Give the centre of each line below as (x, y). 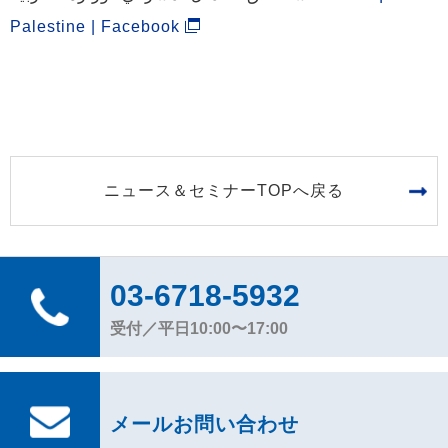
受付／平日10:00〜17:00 (199, 328)
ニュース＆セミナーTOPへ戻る (224, 190)
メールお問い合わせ (204, 424)
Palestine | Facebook (95, 26)
